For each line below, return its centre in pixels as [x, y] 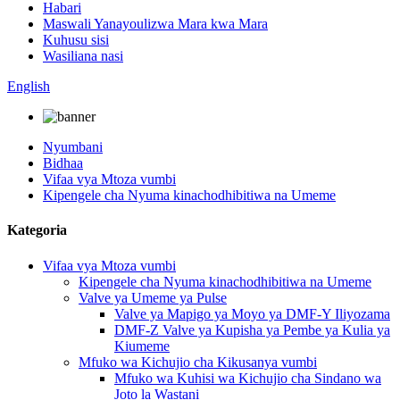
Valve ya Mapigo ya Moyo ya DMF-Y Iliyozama [252, 313]
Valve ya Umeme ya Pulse [153, 297]
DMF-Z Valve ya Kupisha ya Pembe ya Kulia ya [252, 329]
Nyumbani [73, 147]
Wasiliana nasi [83, 56]
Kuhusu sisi [76, 40]
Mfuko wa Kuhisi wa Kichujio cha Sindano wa [248, 378]
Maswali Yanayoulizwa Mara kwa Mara [155, 24]
